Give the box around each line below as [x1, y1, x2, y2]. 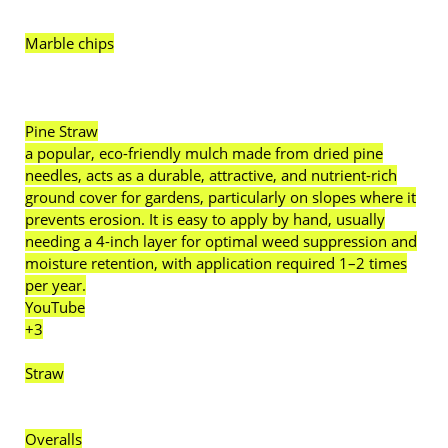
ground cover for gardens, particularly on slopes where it [25, 187, 416, 207]
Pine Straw [25, 121, 98, 141]
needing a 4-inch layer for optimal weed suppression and [25, 231, 417, 251]
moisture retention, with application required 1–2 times [25, 253, 407, 273]
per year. [25, 275, 86, 295]
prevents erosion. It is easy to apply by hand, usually [25, 209, 385, 229]
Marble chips [25, 33, 114, 53]
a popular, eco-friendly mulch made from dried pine [25, 143, 383, 163]
